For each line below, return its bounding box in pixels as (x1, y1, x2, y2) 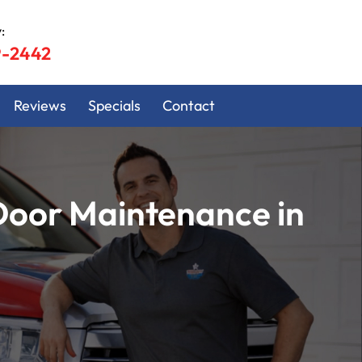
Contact (162, 96, 215, 116)
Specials (87, 96, 141, 116)
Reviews (13, 96, 66, 116)
